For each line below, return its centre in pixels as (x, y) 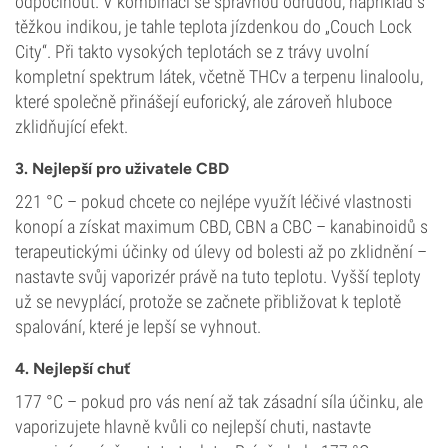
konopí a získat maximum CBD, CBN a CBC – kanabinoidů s (221, 226)
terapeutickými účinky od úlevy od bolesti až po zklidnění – (221, 251)
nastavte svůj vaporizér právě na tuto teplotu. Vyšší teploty (218, 276)
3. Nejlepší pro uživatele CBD (122, 168)
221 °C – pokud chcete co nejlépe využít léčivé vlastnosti (213, 201)
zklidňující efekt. (71, 126)
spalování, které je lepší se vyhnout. (138, 326)
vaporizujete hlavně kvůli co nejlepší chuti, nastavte (193, 426)
